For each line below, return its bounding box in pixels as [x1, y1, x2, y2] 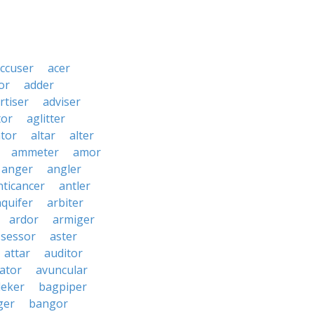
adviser [43, 94, 81, 109]
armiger [53, 212, 95, 227]
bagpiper [39, 279, 87, 294]
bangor [29, 296, 68, 311]
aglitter [27, 111, 65, 126]
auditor [44, 245, 83, 261]
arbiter [47, 195, 83, 210]
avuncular [36, 262, 88, 278]
